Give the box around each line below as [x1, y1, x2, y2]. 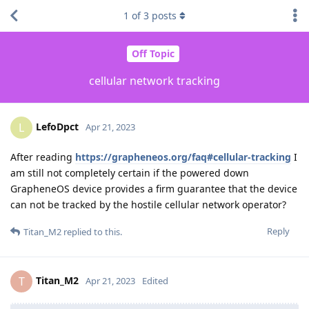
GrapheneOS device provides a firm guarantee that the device [10, 181, 297, 195]
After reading [10, 150, 75, 163]
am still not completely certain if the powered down [10, 166, 249, 179]
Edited [142, 274, 168, 287]
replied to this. [61, 225, 122, 238]
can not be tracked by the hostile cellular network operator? [10, 197, 286, 211]
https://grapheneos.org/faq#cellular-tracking [75, 150, 291, 163]
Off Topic [131, 47, 175, 61]
